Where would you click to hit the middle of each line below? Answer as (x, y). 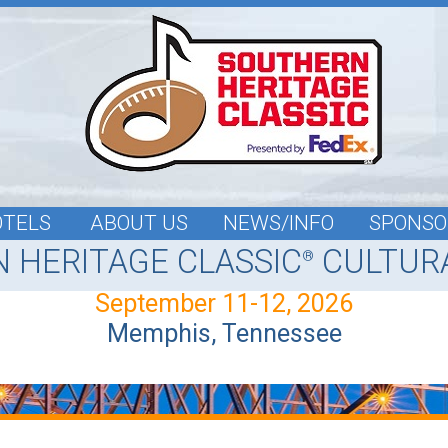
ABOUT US (139, 223)
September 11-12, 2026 (224, 303)
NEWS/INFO (278, 223)
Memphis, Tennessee (224, 333)
